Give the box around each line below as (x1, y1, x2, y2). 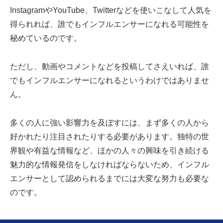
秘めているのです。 (10, 34, 82, 43)
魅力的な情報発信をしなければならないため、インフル (10, 160, 209, 169)
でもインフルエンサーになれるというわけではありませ (10, 76, 209, 85)
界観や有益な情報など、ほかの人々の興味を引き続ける (10, 146, 209, 155)
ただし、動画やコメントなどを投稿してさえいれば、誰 (10, 62, 209, 71)
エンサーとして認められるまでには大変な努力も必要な (10, 174, 209, 183)
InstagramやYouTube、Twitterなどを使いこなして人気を (10, 6, 212, 15)
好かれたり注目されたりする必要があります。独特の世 (10, 132, 209, 141)
